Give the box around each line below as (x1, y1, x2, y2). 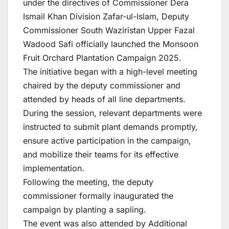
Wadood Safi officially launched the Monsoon (23, 39, 198, 50)
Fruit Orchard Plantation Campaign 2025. (23, 53, 181, 63)
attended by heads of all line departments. (23, 94, 186, 105)
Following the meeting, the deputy (23, 177, 153, 188)
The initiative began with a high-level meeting (23, 66, 197, 77)
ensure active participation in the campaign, (23, 135, 191, 146)
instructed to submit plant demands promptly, (23, 122, 198, 132)
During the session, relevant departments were (23, 108, 202, 119)
